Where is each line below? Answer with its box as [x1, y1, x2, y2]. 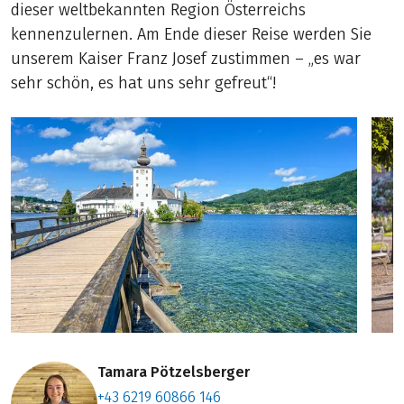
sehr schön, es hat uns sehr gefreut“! [11, 73, 277, 94]
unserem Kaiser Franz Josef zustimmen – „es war [11, 49, 362, 69]
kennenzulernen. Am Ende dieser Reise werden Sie [11, 24, 372, 45]
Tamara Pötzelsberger [97, 363, 251, 381]
